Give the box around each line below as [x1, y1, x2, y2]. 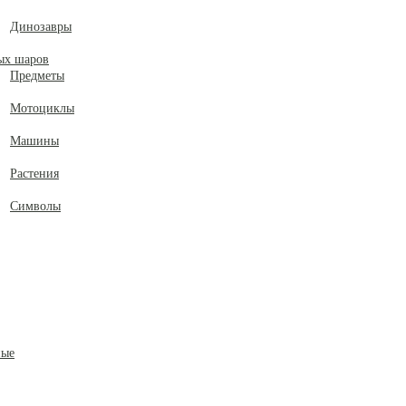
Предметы [10, 69, 64, 82]
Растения [10, 167, 59, 180]
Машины [10, 134, 59, 148]
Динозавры [10, 20, 72, 34]
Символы [10, 199, 61, 213]
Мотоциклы [10, 101, 74, 115]
